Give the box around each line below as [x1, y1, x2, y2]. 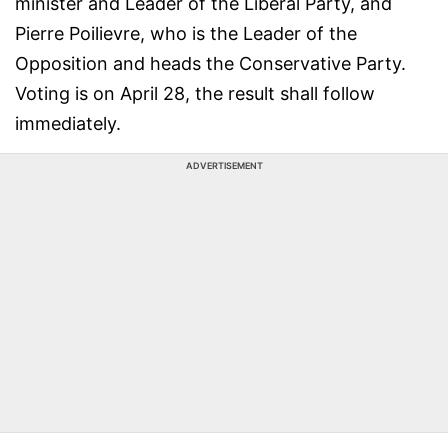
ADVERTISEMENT [185, 160, 263, 171]
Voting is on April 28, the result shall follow [15, 83, 375, 104]
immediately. [15, 113, 121, 134]
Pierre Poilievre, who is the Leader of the [15, 23, 357, 44]
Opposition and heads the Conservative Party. [15, 53, 406, 74]
